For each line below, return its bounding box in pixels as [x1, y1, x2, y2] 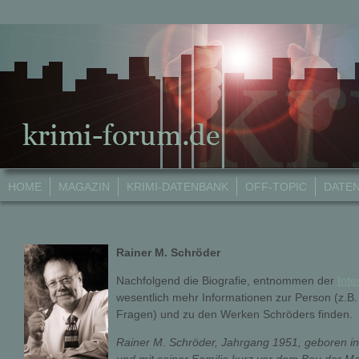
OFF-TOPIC [245, 180, 307, 193]
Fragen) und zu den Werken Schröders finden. [116, 308, 353, 321]
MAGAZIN [58, 180, 110, 193]
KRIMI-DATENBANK [127, 180, 228, 193]
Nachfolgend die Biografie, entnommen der [116, 274, 337, 287]
